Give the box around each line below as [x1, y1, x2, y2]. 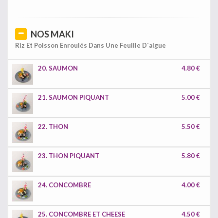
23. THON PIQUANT [38, 152, 99, 160]
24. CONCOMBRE [38, 181, 91, 189]
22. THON [38, 123, 68, 130]
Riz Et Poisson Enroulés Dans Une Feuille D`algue [15, 41, 166, 49]
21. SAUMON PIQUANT [38, 93, 109, 101]
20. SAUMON [38, 64, 78, 72]
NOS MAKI [31, 29, 74, 39]
